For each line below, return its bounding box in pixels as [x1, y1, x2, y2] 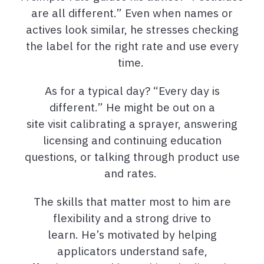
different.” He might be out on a [49, 99, 215, 114]
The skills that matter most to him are [33, 193, 231, 209]
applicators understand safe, [57, 243, 207, 258]
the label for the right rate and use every [25, 38, 239, 53]
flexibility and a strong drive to [53, 210, 211, 225]
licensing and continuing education [42, 132, 222, 147]
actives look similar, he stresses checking [25, 21, 239, 37]
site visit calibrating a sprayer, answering [27, 115, 237, 131]
